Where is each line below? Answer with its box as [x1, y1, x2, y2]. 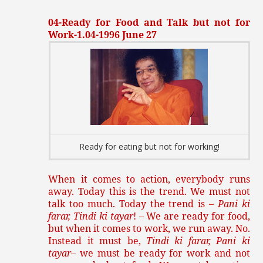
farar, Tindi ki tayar [48, 210, 133, 223]
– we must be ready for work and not [71, 247, 250, 260]
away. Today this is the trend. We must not [48, 185, 250, 198]
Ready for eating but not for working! [79, 141, 220, 153]
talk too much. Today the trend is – [48, 197, 218, 211]
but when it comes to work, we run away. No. [48, 222, 250, 235]
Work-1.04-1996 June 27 [48, 28, 157, 42]
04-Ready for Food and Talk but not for [48, 16, 250, 29]
